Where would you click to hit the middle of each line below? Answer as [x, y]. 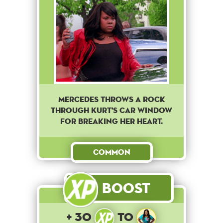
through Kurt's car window [111, 111]
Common [111, 152]
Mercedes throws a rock [111, 100]
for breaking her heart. [111, 121]
